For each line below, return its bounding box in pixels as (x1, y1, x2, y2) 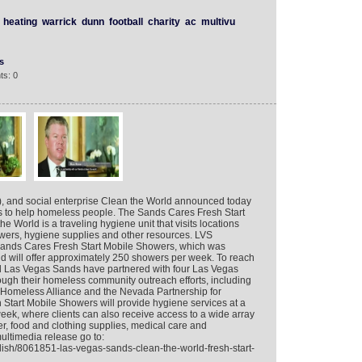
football (108, 16, 143, 27)
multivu (200, 16, 235, 27)
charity (147, 16, 180, 27)
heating (2, 16, 37, 27)
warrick (41, 16, 77, 27)
